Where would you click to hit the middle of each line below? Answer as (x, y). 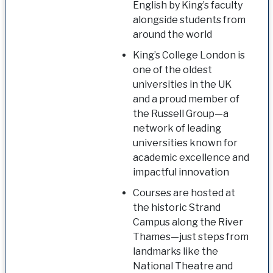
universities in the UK (182, 84)
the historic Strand (176, 207)
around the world (172, 34)
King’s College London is (189, 55)
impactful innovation (181, 172)
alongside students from (189, 19)
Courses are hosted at (184, 193)
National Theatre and (183, 266)
